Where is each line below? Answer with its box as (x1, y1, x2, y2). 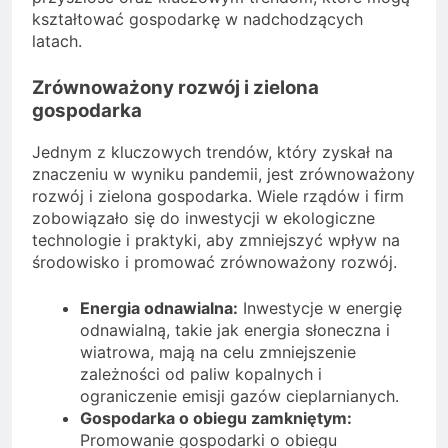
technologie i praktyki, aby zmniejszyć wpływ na (32, 229, 400, 250)
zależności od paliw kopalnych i (80, 363, 322, 384)
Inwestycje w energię (238, 297, 402, 318)
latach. (32, 30, 82, 51)
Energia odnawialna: (80, 297, 238, 318)
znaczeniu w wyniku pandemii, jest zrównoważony (32, 163, 415, 184)
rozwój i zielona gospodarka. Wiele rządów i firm (32, 185, 404, 206)
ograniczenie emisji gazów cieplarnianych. (80, 385, 399, 406)
